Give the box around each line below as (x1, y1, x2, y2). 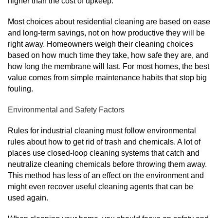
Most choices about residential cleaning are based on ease (8, 18, 210, 26)
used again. (8, 194, 48, 202)
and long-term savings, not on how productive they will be (8, 29, 205, 37)
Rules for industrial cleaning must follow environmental (8, 127, 196, 135)
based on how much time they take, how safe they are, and (8, 51, 209, 59)
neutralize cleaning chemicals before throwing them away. (8, 160, 207, 168)
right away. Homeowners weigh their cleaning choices (8, 40, 193, 48)
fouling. (8, 85, 33, 93)
